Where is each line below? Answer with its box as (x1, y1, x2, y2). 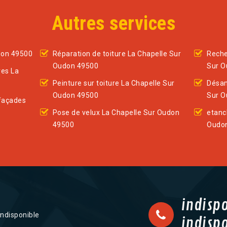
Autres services (51, 12, 176, 35)
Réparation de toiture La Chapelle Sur (52, 50, 181, 58)
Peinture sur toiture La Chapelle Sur (52, 79, 175, 88)
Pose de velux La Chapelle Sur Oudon (52, 108, 180, 117)
